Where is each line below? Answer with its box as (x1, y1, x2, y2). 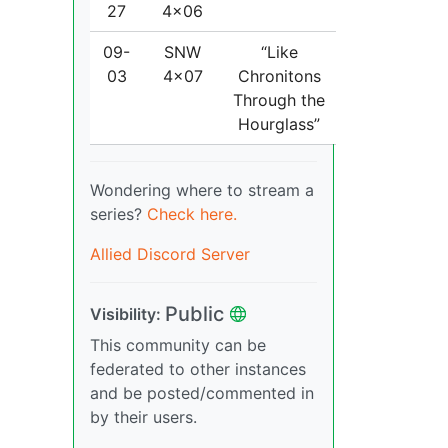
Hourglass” (238, 113, 320, 134)
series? (90, 203, 147, 224)
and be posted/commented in (90, 382, 314, 403)
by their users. (90, 406, 197, 427)
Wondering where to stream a (90, 179, 314, 200)
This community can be (90, 334, 266, 355)
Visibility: (90, 303, 165, 324)
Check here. (147, 203, 237, 224)
